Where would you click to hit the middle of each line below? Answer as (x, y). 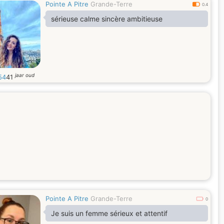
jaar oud (25, 75)
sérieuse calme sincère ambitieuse (107, 19)
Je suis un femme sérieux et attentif (109, 213)
